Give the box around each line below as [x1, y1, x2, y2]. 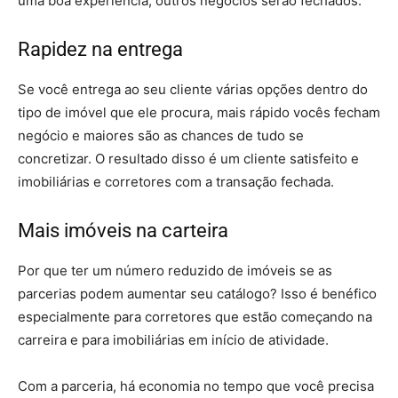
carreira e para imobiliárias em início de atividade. [18, 331, 329, 348]
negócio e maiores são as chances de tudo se [18, 127, 304, 144]
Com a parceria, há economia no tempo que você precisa [18, 378, 374, 394]
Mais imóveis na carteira [18, 219, 228, 242]
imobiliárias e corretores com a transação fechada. [18, 173, 334, 190]
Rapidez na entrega [18, 38, 183, 60]
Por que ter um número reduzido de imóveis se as [18, 262, 332, 279]
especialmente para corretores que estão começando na [18, 308, 372, 325]
